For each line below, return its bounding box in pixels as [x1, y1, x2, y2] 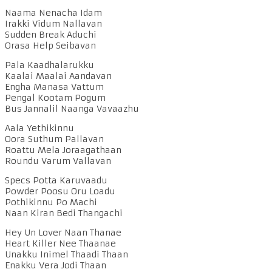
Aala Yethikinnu [5, 123, 74, 134]
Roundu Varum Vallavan [5, 155, 111, 167]
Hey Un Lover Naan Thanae [5, 227, 121, 239]
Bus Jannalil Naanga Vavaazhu [5, 103, 139, 115]
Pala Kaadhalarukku [5, 59, 94, 71]
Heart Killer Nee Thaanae [5, 238, 116, 250]
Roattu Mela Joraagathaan [5, 144, 121, 156]
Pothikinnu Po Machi [5, 197, 97, 208]
